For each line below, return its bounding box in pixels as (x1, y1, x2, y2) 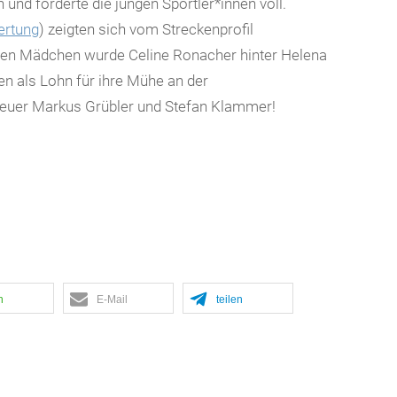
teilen (216, 293, 243, 307)
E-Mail (97, 293, 128, 307)
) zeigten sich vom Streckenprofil (39, 20, 253, 38)
